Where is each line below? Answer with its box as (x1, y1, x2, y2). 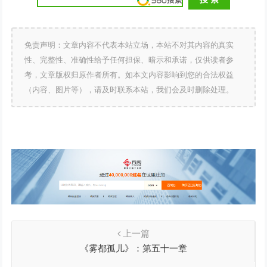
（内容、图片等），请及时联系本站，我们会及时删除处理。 (24, 85, 234, 95)
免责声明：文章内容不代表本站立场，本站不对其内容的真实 (24, 41, 234, 50)
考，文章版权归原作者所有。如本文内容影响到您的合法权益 (24, 70, 234, 80)
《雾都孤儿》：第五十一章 (79, 243, 187, 253)
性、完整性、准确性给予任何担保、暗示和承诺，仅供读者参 (24, 55, 234, 65)
